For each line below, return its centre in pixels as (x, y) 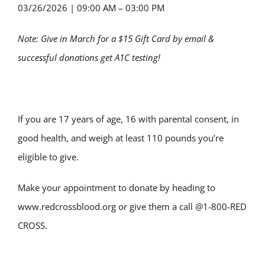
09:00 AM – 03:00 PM (119, 8)
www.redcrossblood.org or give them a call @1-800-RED (132, 207)
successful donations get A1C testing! (89, 58)
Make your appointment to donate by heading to (117, 188)
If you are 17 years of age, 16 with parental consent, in (128, 119)
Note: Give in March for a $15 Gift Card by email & (116, 39)
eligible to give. (48, 157)
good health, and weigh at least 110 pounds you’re (121, 138)
